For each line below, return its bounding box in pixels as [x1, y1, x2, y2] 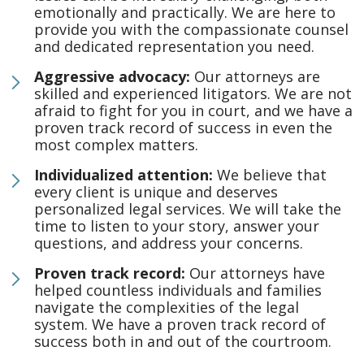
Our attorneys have [185, 263, 325, 283]
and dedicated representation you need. [34, 37, 314, 56]
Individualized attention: [34, 165, 213, 184]
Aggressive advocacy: [34, 67, 190, 86]
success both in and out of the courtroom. [34, 331, 331, 351]
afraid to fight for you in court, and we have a [34, 101, 353, 120]
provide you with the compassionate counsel [34, 19, 349, 39]
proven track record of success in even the [34, 118, 332, 137]
